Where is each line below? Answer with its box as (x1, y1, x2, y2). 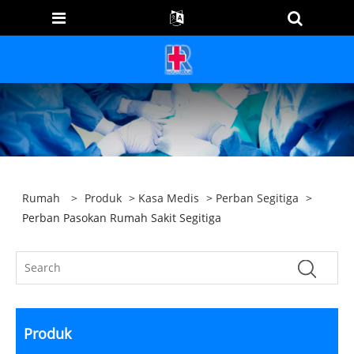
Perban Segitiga (216, 190, 299, 206)
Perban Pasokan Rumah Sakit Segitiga (22, 210, 222, 226)
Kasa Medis (138, 190, 200, 206)
